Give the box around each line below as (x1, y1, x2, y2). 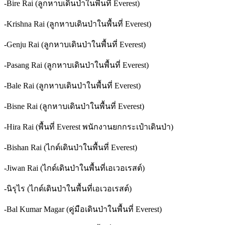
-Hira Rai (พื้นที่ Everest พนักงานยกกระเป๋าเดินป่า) (4, 122, 173, 131)
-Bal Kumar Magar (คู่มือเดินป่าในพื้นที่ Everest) (4, 204, 162, 213)
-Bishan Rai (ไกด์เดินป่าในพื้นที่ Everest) (4, 143, 137, 152)
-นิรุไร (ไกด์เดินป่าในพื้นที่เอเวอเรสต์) (4, 184, 132, 193)
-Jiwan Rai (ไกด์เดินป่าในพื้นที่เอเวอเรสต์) (4, 163, 145, 172)
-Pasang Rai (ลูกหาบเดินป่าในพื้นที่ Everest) (4, 60, 149, 69)
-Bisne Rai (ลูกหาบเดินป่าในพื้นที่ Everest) (4, 101, 144, 110)
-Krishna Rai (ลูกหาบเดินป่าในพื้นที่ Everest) (4, 19, 151, 28)
